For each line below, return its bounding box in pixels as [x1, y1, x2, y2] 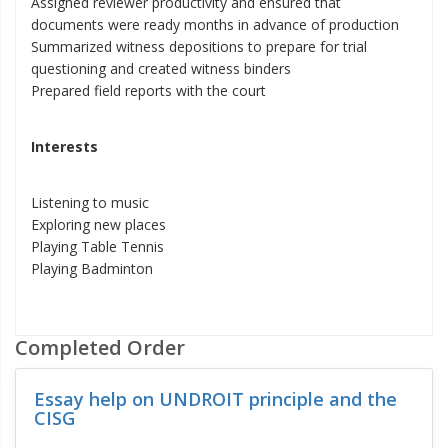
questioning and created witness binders [31, 59, 291, 78]
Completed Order [15, 334, 185, 361]
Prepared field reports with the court [31, 81, 266, 100]
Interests [31, 137, 98, 156]
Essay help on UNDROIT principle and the [33, 386, 397, 411]
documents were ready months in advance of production [31, 15, 399, 34]
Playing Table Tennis [31, 237, 164, 256]
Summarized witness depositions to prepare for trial [31, 37, 367, 56]
